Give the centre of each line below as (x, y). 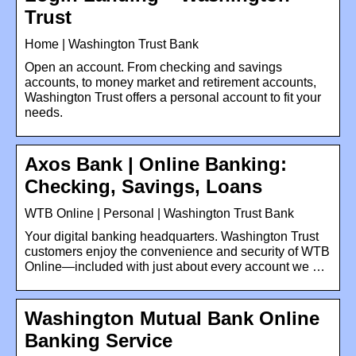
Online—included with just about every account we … (175, 266)
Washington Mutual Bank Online (172, 318)
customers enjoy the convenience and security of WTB (177, 251)
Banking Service (99, 340)
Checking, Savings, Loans (143, 186)
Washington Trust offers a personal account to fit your (173, 97)
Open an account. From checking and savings (153, 67)
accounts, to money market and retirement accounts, (170, 82)
